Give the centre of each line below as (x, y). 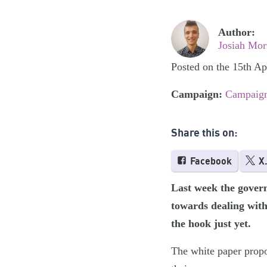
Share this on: (204, 132)
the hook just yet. (211, 223)
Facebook (210, 161)
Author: (237, 32)
